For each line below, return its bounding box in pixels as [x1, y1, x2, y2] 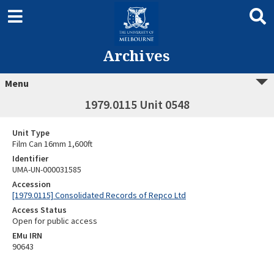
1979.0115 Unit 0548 [84, 97, 190, 112]
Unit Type [12, 127, 50, 138]
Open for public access [12, 215, 97, 226]
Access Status [12, 204, 67, 215]
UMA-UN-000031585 [12, 164, 81, 175]
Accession [12, 179, 51, 190]
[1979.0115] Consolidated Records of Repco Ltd [12, 190, 186, 201]
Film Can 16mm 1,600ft [12, 138, 94, 149]
